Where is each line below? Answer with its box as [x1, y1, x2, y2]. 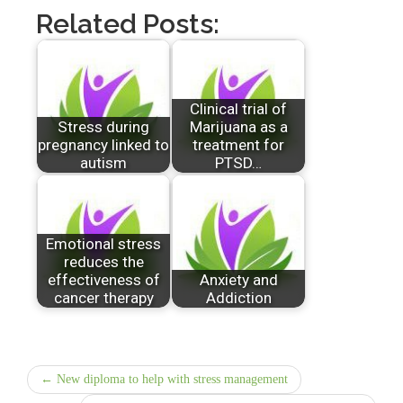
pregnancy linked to [38, 136, 169, 155]
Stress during [58, 118, 149, 137]
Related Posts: [36, 8, 219, 40]
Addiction [205, 289, 272, 308]
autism [80, 154, 127, 173]
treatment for [193, 136, 284, 155]
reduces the [63, 253, 144, 272]
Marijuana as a [189, 118, 288, 137]
